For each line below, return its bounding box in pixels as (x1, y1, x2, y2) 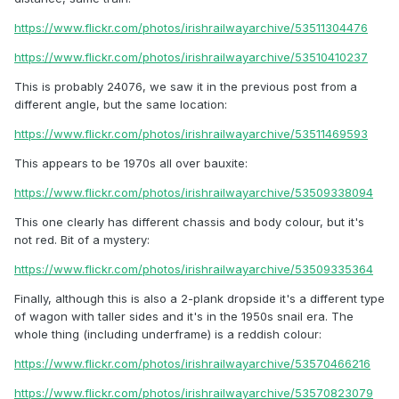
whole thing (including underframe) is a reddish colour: (14, 327, 322, 342)
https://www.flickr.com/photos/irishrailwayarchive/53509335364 (14, 262, 373, 277)
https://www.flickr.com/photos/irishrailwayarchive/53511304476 (14, 20, 368, 36)
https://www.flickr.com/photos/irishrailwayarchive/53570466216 (14, 356, 370, 371)
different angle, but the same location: (14, 97, 227, 112)
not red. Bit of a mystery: (14, 232, 150, 248)
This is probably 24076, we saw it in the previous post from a (14, 79, 357, 94)
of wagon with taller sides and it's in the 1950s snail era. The (14, 309, 354, 324)
